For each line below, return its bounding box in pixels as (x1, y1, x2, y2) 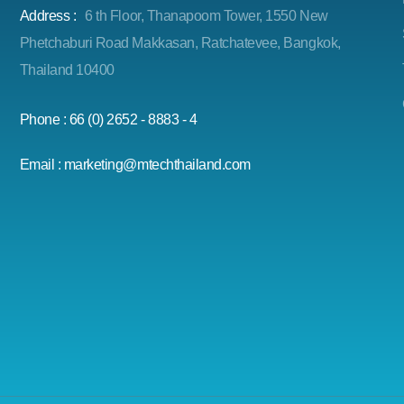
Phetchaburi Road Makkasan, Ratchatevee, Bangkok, (19, 35, 341, 50)
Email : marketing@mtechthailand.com (19, 157, 251, 172)
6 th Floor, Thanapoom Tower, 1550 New (85, 8, 328, 23)
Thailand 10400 (19, 62, 115, 78)
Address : (19, 8, 77, 23)
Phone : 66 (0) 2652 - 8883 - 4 (19, 112, 197, 127)
